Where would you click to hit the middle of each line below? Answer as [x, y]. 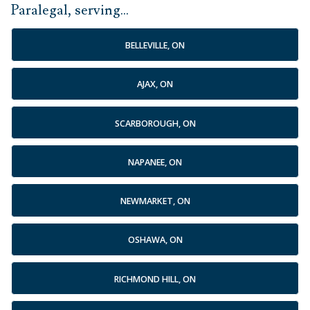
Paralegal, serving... [70, 11]
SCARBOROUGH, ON [155, 123]
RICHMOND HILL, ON [155, 279]
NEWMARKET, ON [155, 201]
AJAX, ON [155, 84]
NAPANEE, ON [155, 162]
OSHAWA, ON [155, 240]
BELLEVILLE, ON [155, 46]
